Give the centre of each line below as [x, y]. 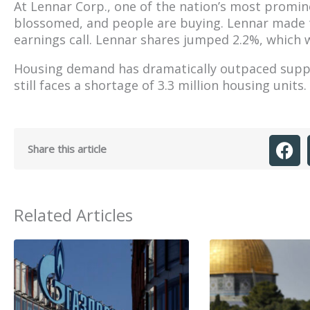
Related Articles [73, 215]
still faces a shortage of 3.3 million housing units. [160, 85]
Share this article [67, 148]
